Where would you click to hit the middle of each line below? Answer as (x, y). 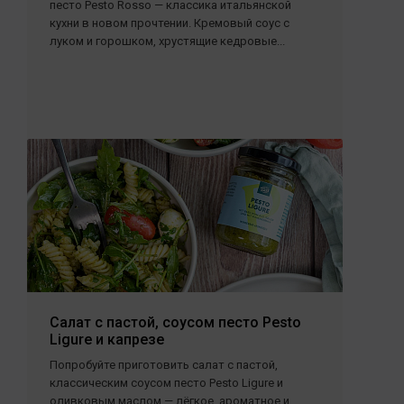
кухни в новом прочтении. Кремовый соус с (170, 23)
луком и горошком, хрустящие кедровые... (167, 41)
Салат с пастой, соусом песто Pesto (175, 322)
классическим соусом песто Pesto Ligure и (166, 383)
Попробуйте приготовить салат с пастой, (164, 365)
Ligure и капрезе (107, 340)
